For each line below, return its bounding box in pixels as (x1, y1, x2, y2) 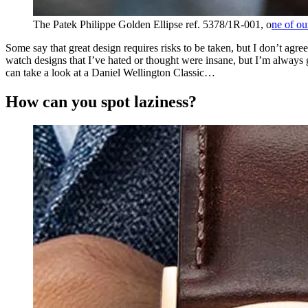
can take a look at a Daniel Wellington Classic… (5, 67, 215, 79)
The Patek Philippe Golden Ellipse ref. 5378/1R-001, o (33, 19, 272, 31)
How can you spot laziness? (5, 93, 197, 111)
